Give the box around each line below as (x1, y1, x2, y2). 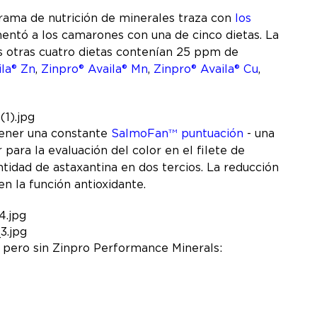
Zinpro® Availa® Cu (154, 62, 258, 76)
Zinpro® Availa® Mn (41, 62, 148, 76)
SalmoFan (111, 127, 168, 140)
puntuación (178, 127, 243, 140)
